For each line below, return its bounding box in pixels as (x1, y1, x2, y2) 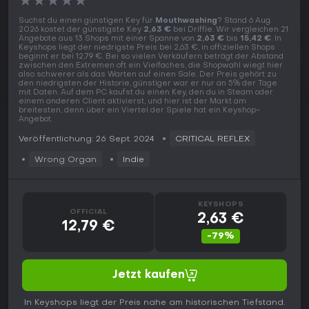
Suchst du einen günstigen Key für (19, 17, 155, 26)
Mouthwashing (155, 17, 217, 26)
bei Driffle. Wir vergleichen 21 (171, 26, 288, 34)
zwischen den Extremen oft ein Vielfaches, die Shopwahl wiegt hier (19, 62, 283, 70)
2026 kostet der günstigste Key (19, 26, 143, 34)
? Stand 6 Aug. (217, 17, 272, 26)
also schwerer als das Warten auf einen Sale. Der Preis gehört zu (19, 71, 277, 79)
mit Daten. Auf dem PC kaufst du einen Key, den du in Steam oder (19, 89, 273, 97)
